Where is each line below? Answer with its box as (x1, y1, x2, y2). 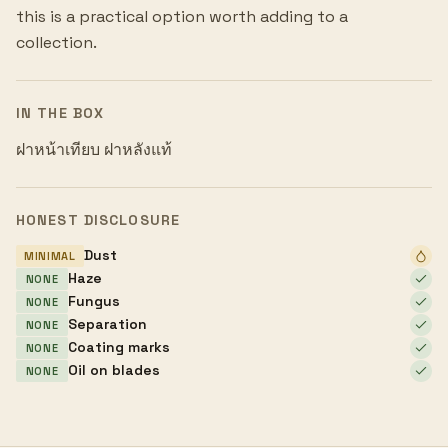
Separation (68, 315, 147, 334)
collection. (16, 32, 97, 54)
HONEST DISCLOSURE (16, 211, 181, 230)
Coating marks (68, 338, 170, 357)
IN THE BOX (16, 104, 105, 123)
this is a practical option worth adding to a (16, 6, 348, 28)
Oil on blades (68, 361, 160, 380)
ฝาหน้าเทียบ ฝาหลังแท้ (16, 139, 172, 161)
